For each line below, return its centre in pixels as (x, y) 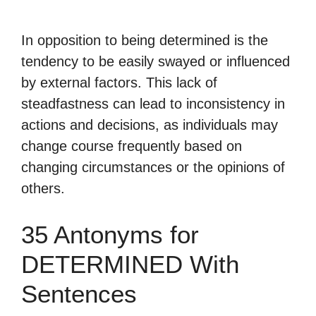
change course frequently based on (132, 146)
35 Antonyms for (110, 235)
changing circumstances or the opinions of (153, 167)
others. (43, 188)
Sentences (79, 294)
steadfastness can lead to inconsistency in (153, 104)
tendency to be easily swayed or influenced (156, 61)
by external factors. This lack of (119, 83)
